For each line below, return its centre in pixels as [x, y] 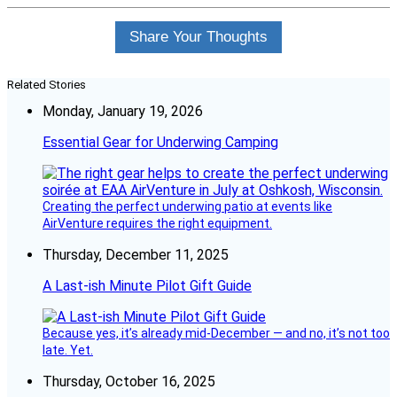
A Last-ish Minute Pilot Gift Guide [147, 286]
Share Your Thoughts [198, 37]
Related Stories [47, 85]
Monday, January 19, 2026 [123, 112]
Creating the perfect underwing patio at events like [187, 207]
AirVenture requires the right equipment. [157, 224]
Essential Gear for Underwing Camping [160, 143]
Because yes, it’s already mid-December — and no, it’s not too [216, 334]
